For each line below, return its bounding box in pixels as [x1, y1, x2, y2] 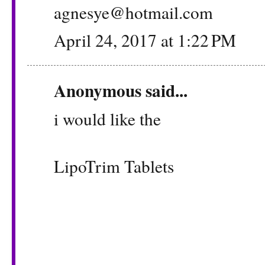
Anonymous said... [54, 77, 188, 104]
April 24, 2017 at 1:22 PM [54, 28, 236, 52]
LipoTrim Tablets [54, 154, 174, 177]
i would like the [54, 106, 161, 130]
